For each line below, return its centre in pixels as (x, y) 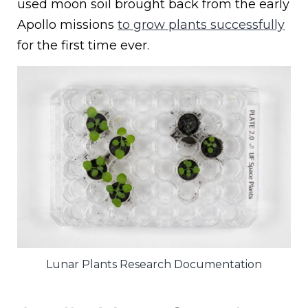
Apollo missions (67, 24)
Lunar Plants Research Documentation (154, 264)
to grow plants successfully (201, 24)
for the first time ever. (83, 45)
